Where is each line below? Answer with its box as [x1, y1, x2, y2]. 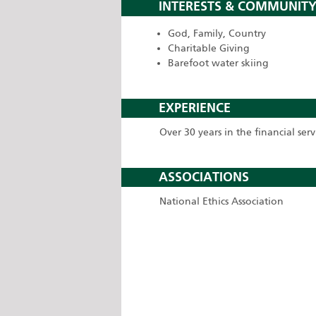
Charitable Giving [168, 42, 250, 54]
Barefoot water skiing [168, 57, 269, 69]
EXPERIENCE [159, 100, 231, 116]
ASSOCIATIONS [159, 169, 249, 185]
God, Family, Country [168, 28, 266, 39]
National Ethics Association [159, 195, 284, 207]
